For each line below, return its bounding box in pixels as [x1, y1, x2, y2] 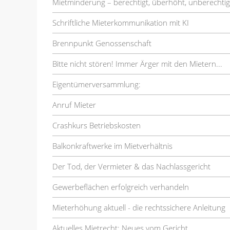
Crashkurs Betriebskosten [52, 120, 141, 130]
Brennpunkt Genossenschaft [52, 37, 151, 48]
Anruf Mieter [52, 99, 96, 110]
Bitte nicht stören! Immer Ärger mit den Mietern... [52, 58, 222, 69]
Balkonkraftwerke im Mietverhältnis [52, 140, 172, 151]
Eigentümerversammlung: [52, 79, 141, 89]
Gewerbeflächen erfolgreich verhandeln [52, 181, 189, 192]
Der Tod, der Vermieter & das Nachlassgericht [52, 161, 210, 171]
